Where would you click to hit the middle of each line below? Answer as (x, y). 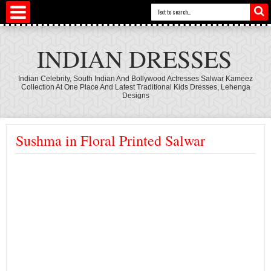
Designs (135, 96)
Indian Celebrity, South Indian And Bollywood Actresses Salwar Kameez (135, 79)
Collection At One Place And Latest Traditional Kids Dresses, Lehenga (135, 87)
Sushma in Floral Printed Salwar (110, 140)
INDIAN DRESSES (134, 58)
